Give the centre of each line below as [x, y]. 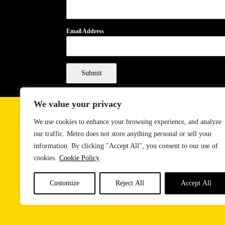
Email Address [85, 31]
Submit [91, 73]
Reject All [130, 183]
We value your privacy [78, 104]
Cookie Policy [79, 158]
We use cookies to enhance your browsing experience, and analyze [128, 122]
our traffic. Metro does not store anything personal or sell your [123, 134]
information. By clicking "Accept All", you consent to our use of [126, 146]
